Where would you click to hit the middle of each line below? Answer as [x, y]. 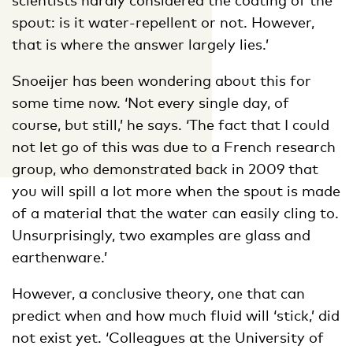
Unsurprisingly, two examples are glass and [161, 234]
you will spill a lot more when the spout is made [176, 190]
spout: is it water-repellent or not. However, [163, 22]
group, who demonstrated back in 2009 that [165, 168]
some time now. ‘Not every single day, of [150, 102]
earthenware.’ [59, 256]
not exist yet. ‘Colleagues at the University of [168, 337]
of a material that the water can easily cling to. [175, 212]
